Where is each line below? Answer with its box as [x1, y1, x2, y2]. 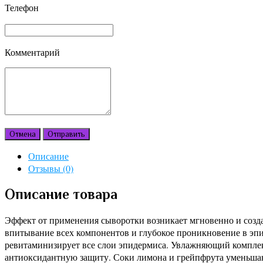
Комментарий [5, 46, 60, 59]
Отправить [48, 130, 85, 139]
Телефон [5, 1, 39, 14]
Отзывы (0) [28, 162, 73, 175]
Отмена [9, 130, 36, 139]
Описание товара [5, 186, 117, 202]
